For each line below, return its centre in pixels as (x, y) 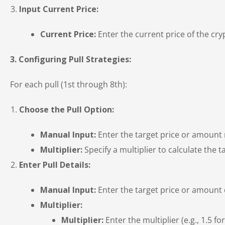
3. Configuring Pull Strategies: (71, 60)
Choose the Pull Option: (67, 110)
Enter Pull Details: (55, 165)
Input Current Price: (59, 9)
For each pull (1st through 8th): (69, 85)
